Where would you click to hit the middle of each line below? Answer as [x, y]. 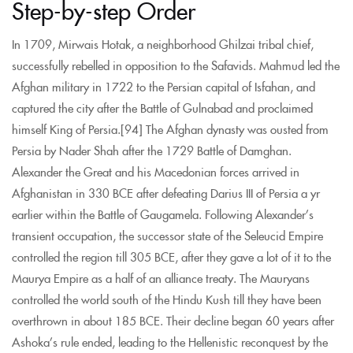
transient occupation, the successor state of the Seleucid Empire [167, 235]
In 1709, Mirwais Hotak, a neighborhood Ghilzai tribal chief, [163, 43]
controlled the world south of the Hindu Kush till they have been [167, 299]
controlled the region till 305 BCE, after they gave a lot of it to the [171, 256]
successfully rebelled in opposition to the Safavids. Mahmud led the [176, 65]
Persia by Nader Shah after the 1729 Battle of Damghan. [152, 150]
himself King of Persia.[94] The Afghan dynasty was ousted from [170, 128]
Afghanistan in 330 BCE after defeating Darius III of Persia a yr [166, 192]
